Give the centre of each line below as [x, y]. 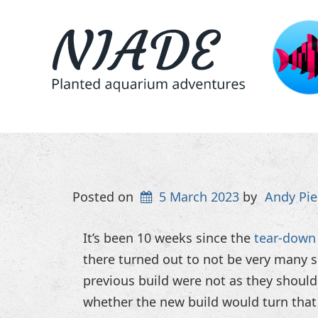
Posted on [105, 197]
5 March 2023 [199, 197]
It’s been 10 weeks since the [169, 238]
